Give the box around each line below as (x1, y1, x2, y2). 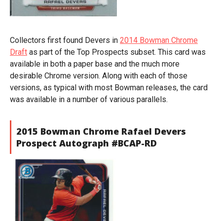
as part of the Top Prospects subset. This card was (27, 47, 206, 57)
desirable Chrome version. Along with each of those (10, 71, 187, 80)
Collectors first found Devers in (10, 36, 120, 45)
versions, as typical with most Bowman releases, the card (10, 83, 208, 92)
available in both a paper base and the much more (10, 59, 180, 69)
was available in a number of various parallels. (10, 95, 168, 104)
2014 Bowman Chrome (120, 36, 198, 45)
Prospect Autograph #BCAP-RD (16, 137, 157, 149)
